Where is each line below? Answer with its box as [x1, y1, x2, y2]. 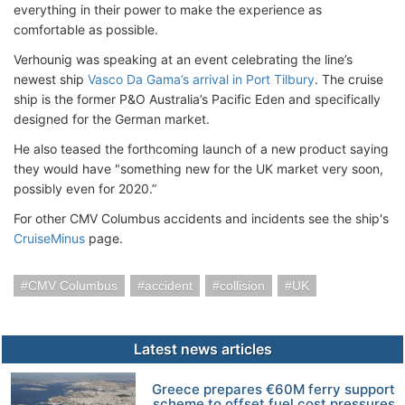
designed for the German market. [14, 111, 210, 127]
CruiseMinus [14, 231, 85, 246]
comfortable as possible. [14, 22, 158, 37]
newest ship [14, 71, 88, 87]
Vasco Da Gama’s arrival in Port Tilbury [88, 71, 315, 87]
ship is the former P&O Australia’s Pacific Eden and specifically [14, 91, 381, 107]
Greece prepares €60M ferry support [152, 381, 396, 398]
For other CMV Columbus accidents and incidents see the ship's [14, 211, 389, 226]
